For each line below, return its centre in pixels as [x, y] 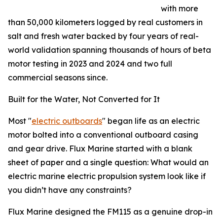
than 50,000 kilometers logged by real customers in [105, 22]
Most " [20, 121]
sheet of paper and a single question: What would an [108, 163]
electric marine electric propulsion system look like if [107, 176]
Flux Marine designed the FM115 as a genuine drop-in [110, 212]
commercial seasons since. [58, 78]
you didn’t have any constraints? [70, 190]
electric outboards [67, 121]
